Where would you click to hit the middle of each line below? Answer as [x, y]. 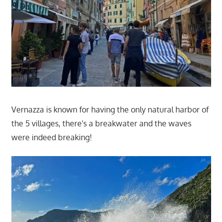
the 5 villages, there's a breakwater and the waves [101, 124]
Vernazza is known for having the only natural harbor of [110, 110]
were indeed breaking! [52, 138]
